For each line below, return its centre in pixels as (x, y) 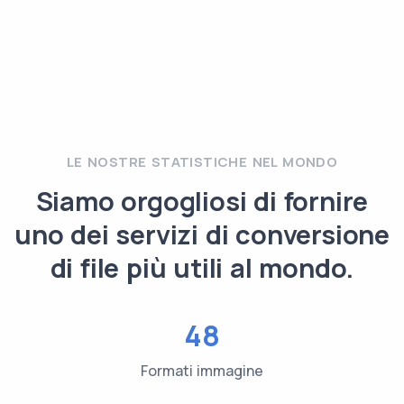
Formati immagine (202, 371)
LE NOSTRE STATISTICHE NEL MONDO (202, 162)
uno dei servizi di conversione (202, 234)
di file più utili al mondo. (202, 268)
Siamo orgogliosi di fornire (202, 201)
